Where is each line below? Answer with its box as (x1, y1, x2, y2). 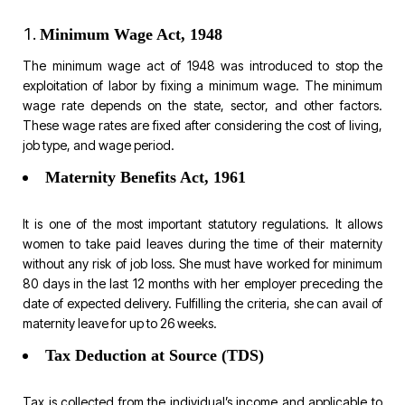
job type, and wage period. (23, 137, 174, 153)
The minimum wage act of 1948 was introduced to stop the (23, 57, 382, 73)
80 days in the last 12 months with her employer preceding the (23, 275, 382, 291)
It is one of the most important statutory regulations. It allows (23, 215, 382, 231)
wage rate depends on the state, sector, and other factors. (23, 97, 382, 113)
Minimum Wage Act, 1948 (40, 24, 222, 43)
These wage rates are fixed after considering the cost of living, (23, 117, 382, 133)
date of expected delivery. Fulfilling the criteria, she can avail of (23, 295, 382, 311)
